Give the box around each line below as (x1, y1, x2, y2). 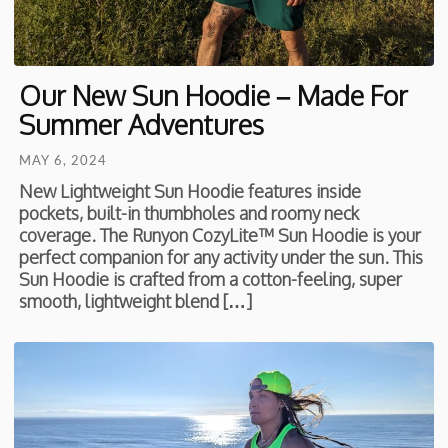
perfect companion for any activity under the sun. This (19, 246, 424, 269)
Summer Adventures (19, 107, 265, 142)
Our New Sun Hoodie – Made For (19, 78, 409, 113)
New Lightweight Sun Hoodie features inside (19, 180, 362, 203)
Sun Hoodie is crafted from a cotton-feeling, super (19, 268, 403, 291)
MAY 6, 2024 (19, 152, 108, 169)
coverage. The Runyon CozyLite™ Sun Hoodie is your (19, 224, 422, 247)
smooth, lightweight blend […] (19, 290, 253, 313)
